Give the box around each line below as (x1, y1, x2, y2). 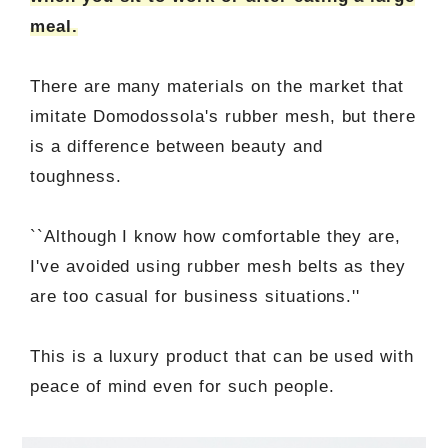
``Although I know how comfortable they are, (29, 226, 402, 246)
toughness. (29, 166, 122, 186)
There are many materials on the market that (29, 76, 405, 96)
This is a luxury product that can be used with (29, 346, 415, 366)
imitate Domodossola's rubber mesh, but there (29, 106, 417, 126)
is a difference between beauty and (29, 136, 323, 156)
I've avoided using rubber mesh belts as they (29, 256, 407, 276)
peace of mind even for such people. (29, 376, 335, 396)
